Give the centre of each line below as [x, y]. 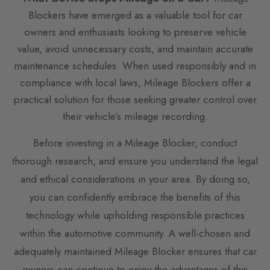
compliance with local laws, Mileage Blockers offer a [135, 82]
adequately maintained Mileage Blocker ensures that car [135, 251]
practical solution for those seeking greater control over [135, 99]
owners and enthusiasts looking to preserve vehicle [135, 32]
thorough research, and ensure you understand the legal [135, 161]
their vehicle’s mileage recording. [135, 116]
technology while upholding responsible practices [135, 215]
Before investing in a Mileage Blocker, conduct [135, 143]
